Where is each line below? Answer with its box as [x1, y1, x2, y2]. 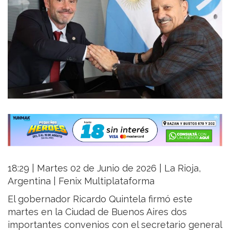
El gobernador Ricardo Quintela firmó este [8, 193, 193, 204]
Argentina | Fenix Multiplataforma [8, 175, 155, 186]
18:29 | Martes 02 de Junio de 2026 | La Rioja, [8, 162, 201, 174]
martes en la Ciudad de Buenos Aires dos [8, 206, 187, 217]
